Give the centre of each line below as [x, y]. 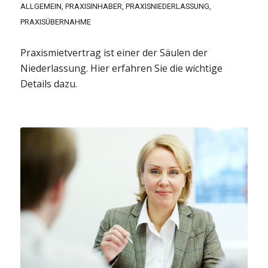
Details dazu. [48, 84]
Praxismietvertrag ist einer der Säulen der [114, 53]
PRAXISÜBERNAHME [55, 22]
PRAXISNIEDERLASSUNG [167, 7]
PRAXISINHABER [93, 7]
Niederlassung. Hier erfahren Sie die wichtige [121, 68]
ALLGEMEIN [41, 7]
